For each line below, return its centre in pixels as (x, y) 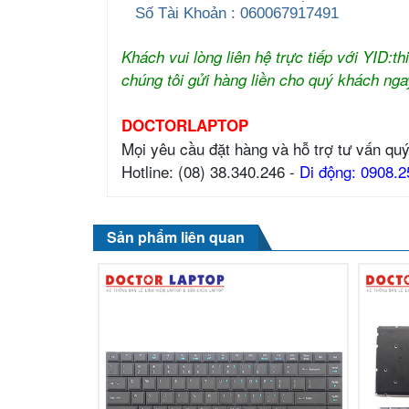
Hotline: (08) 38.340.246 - (210, 171)
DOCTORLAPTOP (185, 125)
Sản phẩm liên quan (176, 236)
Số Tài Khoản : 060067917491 (230, 13)
